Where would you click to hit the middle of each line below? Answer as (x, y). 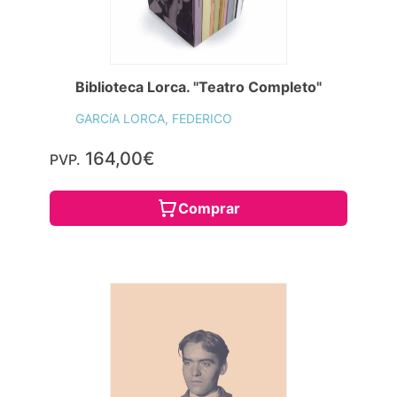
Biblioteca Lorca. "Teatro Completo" (198, 86)
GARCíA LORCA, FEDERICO (154, 118)
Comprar (209, 208)
